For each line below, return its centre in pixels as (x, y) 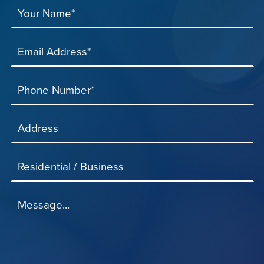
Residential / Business (71, 167)
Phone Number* (56, 90)
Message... (44, 205)
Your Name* (47, 14)
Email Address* (55, 52)
